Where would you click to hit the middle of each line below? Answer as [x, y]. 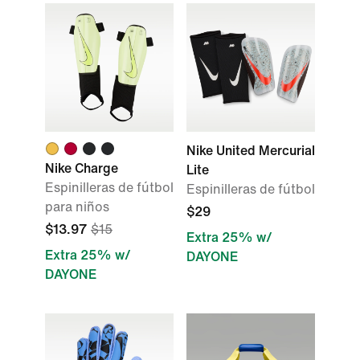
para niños [77, 207]
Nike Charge [82, 168]
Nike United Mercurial [251, 151]
